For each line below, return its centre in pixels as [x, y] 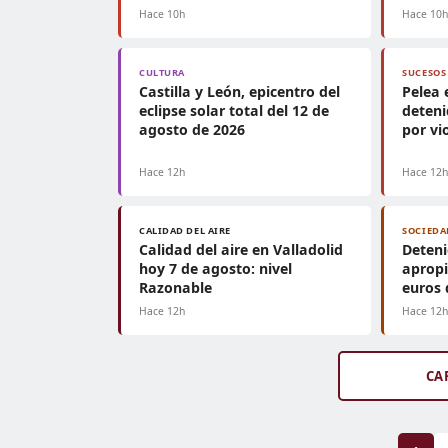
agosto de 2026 [192, 129]
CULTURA [162, 72]
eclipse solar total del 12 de [234, 110]
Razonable [175, 287]
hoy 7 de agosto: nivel [215, 268]
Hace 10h [162, 14]
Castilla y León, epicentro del [239, 91]
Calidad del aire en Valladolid [241, 249]
